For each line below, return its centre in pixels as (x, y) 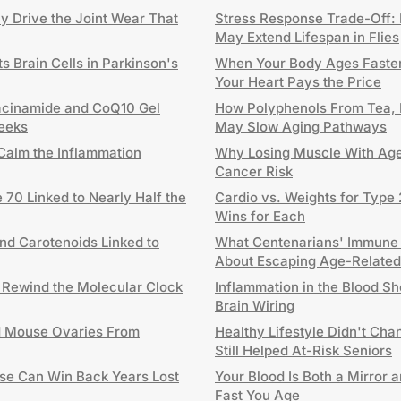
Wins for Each (260, 216)
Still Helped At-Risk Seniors (303, 350)
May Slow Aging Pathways (301, 127)
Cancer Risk (254, 171)
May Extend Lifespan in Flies (307, 37)
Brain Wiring (255, 306)
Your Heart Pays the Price (298, 82)
